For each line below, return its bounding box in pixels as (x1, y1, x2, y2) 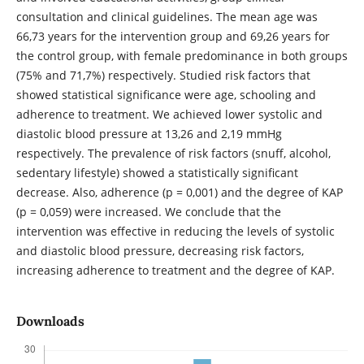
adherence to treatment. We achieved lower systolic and (15, 106, 323, 122)
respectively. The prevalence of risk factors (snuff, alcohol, (15, 145, 331, 161)
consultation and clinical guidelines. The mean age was (15, 8, 318, 24)
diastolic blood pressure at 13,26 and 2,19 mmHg (15, 125, 282, 141)
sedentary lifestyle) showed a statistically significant (15, 164, 298, 180)
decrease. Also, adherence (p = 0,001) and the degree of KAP (15, 184, 343, 200)
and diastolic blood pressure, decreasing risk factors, (15, 242, 304, 258)
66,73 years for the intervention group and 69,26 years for (15, 28, 330, 44)
